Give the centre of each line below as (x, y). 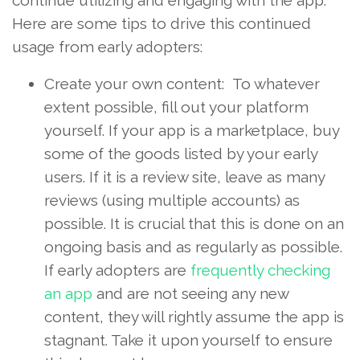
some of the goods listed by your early (181, 153)
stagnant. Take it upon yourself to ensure (188, 340)
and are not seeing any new (190, 293)
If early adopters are (117, 270)
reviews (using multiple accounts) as (172, 200)
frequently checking (260, 270)
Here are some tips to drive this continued (162, 23)
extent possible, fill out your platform (176, 106)
